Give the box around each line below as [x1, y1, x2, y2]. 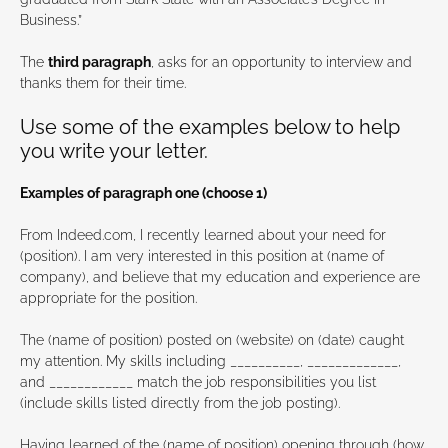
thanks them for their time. [20, 75, 186, 92]
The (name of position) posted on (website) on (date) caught [20, 332, 404, 349]
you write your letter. [20, 139, 208, 164]
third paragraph [48, 54, 151, 71]
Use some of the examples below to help [20, 115, 400, 140]
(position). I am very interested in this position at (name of [20, 248, 384, 265]
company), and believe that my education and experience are [20, 269, 420, 286]
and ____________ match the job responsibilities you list [20, 374, 376, 391]
